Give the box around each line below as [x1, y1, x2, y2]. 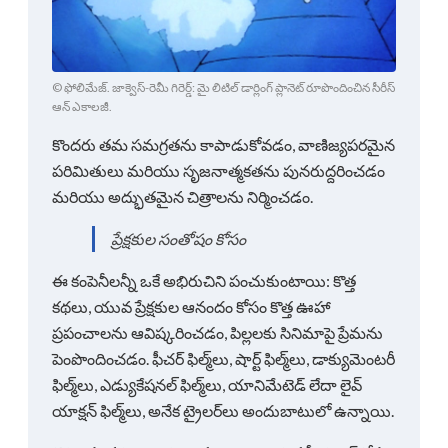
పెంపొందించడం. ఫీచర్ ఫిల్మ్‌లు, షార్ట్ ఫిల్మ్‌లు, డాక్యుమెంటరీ [52, 349, 395, 369]
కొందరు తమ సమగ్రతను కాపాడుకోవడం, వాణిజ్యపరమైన [52, 135, 395, 155]
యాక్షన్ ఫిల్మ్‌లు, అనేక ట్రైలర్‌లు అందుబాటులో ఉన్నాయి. [52, 401, 394, 421]
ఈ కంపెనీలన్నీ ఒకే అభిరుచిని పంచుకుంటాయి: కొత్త [52, 271, 356, 291]
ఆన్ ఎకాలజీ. [52, 99, 112, 115]
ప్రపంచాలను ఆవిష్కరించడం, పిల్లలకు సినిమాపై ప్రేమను [52, 323, 383, 343]
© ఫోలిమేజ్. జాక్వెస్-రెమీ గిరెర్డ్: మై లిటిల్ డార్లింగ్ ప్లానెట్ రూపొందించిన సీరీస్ [52, 80, 395, 96]
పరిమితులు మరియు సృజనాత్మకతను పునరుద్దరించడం [52, 161, 385, 181]
